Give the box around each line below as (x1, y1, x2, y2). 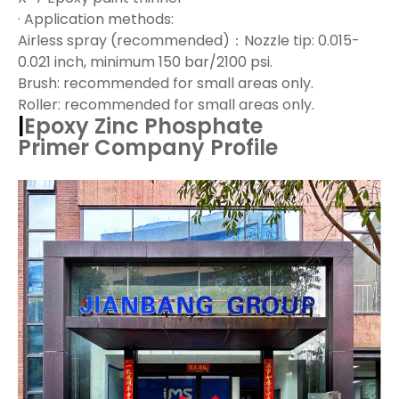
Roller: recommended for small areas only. (18, 94, 314, 115)
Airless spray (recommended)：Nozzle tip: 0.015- (18, 30, 360, 51)
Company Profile (94, 133, 278, 162)
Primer (18, 133, 94, 162)
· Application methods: (18, 9, 174, 29)
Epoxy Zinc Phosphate (24, 111, 263, 141)
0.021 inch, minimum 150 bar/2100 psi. (18, 52, 273, 72)
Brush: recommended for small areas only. (18, 73, 313, 94)
